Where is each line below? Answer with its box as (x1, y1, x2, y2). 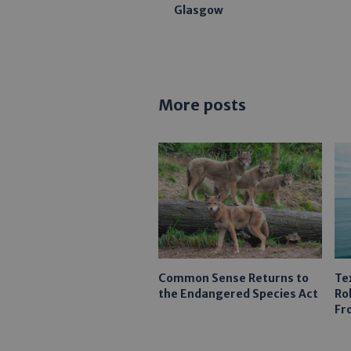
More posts (158, 95, 246, 115)
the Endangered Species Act (158, 286, 318, 301)
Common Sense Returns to (158, 270, 309, 285)
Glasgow (174, 3, 223, 18)
